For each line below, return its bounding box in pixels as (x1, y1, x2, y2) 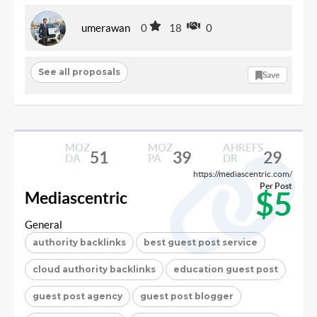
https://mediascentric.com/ (193, 168, 292, 178)
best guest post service (144, 236, 258, 248)
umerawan (81, 22, 130, 34)
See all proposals (38, 67, 120, 77)
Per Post (260, 180, 292, 190)
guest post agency (33, 290, 122, 301)
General (25, 218, 62, 231)
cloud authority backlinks (33, 263, 156, 275)
